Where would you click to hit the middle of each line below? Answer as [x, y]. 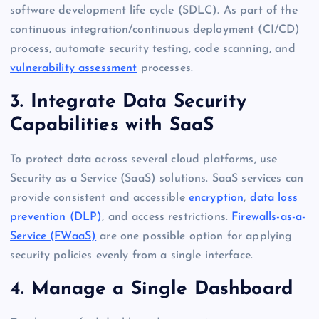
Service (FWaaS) [53, 236]
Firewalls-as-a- [269, 217]
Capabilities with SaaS [112, 126]
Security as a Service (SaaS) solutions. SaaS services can [157, 178]
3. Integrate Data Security [128, 103]
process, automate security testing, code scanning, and [153, 49]
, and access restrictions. [167, 217]
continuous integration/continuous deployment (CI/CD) [155, 30]
